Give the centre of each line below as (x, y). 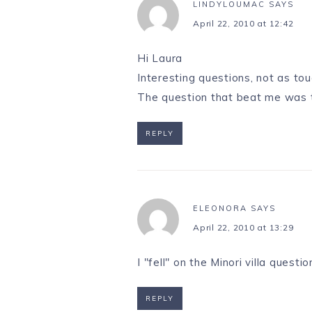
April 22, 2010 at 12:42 (243, 24)
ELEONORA (220, 209)
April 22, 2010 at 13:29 (243, 228)
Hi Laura (160, 58)
